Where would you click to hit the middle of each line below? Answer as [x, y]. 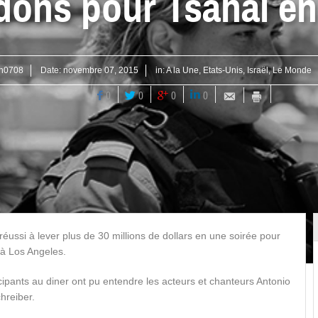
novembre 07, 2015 [101, 70]
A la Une [182, 70]
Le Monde [292, 70]
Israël [258, 70]
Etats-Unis [223, 70]
